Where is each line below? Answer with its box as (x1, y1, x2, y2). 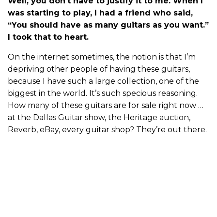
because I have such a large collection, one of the (8, 76, 199, 86)
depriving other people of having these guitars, (8, 64, 190, 74)
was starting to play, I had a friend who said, (8, 8, 193, 17)
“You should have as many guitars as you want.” (8, 20, 209, 30)
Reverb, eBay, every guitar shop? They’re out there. (8, 124, 207, 134)
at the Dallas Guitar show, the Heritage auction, (8, 112, 190, 122)
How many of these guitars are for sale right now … (8, 100, 203, 110)
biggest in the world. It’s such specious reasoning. (8, 88, 198, 98)
